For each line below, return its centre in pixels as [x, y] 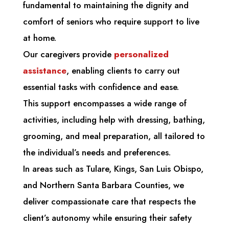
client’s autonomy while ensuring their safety [107, 218]
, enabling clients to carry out [123, 71]
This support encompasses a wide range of [105, 104]
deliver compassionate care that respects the [109, 202]
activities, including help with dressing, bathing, [114, 120]
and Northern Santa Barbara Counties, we [103, 185]
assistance [44, 71]
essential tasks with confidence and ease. [101, 87]
